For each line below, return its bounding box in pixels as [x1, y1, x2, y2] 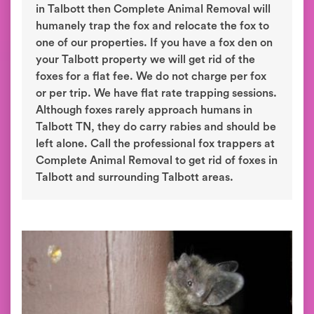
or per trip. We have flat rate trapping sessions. [36, 88, 277, 99]
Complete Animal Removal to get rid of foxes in [36, 155, 278, 166]
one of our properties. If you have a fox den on [36, 37, 273, 48]
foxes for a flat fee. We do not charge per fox [36, 71, 266, 82]
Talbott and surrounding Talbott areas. [36, 172, 233, 183]
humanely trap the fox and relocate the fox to [36, 20, 269, 32]
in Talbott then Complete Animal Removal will [36, 4, 271, 15]
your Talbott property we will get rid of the [36, 54, 255, 65]
